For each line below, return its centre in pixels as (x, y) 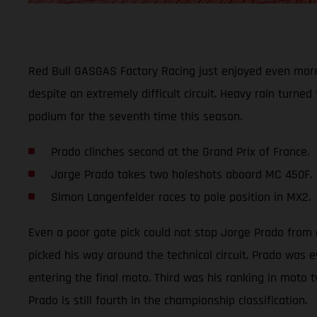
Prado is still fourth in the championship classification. (169, 300)
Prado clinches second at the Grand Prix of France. (180, 151)
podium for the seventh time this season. (135, 116)
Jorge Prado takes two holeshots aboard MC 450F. (181, 174)
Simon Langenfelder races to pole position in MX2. (180, 197)
